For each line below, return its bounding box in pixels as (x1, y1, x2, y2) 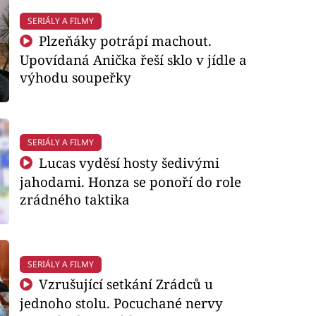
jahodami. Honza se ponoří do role (19, 172, 241, 190)
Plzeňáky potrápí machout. (35, 32, 212, 50)
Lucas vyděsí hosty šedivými (35, 153, 220, 171)
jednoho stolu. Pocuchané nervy (19, 294, 223, 312)
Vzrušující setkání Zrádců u (35, 275, 214, 293)
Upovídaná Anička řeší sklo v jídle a (19, 51, 247, 69)
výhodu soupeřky (19, 68, 131, 87)
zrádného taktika (19, 190, 130, 208)
